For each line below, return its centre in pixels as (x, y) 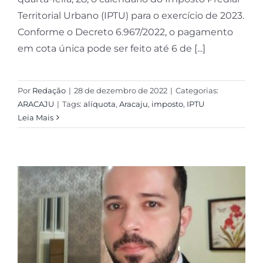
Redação (49, 91)
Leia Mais (35, 118)
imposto (167, 104)
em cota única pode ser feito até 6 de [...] (111, 49)
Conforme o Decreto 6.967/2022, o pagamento (125, 32)
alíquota (99, 104)
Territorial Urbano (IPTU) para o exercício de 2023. (131, 16)
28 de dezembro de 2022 (120, 91)
